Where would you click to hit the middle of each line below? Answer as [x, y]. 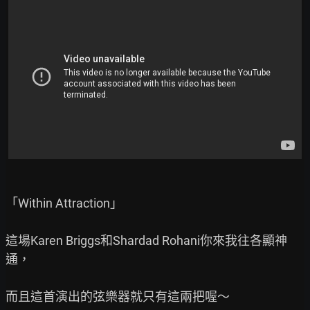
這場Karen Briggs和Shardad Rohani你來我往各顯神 [146, 240]
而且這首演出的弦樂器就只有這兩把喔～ [118, 297]
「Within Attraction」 [64, 203]
